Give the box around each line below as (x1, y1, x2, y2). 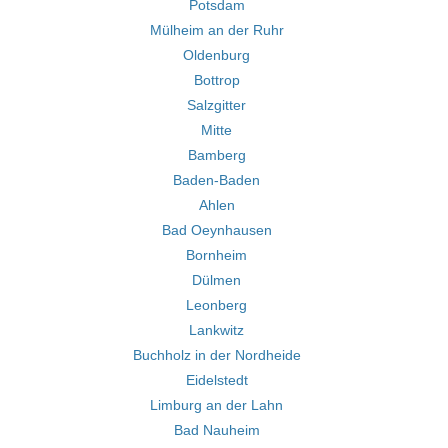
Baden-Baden (173, 172, 260, 188)
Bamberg (187, 147, 246, 163)
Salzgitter (187, 97, 246, 113)
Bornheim (186, 247, 247, 263)
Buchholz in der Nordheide (132, 347, 301, 363)
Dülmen (192, 272, 241, 288)
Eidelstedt (185, 372, 248, 388)
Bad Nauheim (173, 422, 260, 438)
